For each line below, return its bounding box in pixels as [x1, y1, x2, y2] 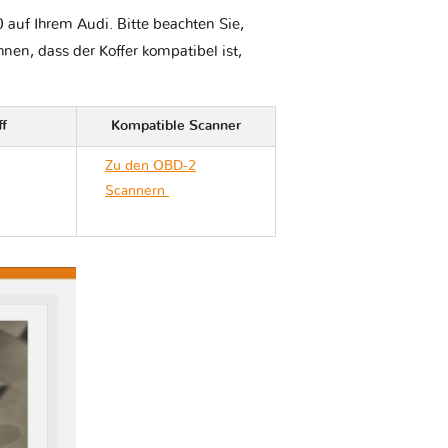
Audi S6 [169, 184, 219, 199]
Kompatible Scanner [111, 119, 241, 134]
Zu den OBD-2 [105, 159, 196, 174]
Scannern [105, 184, 169, 199]
